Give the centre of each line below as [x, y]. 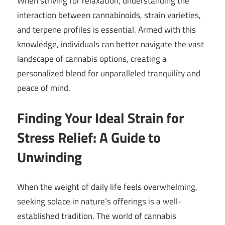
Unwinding [49, 157]
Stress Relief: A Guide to [89, 138]
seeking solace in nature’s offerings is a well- [99, 201]
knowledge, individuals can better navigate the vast [110, 44]
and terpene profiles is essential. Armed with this [106, 29]
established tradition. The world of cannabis [97, 216]
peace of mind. [44, 88]
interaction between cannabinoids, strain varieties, [109, 15]
